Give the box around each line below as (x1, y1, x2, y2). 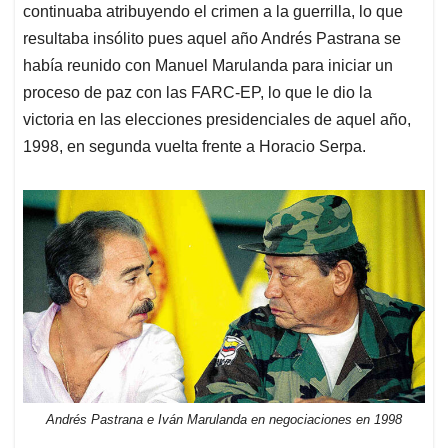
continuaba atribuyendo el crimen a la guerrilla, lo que (23, 3, 403, 21)
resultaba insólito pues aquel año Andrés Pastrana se (23, 30, 401, 48)
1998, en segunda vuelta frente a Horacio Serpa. (23, 138, 366, 156)
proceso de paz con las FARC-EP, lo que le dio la (23, 84, 372, 102)
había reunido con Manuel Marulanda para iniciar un (23, 57, 393, 75)
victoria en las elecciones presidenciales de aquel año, (23, 111, 411, 129)
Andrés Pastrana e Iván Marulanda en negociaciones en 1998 (46, 411, 402, 427)
